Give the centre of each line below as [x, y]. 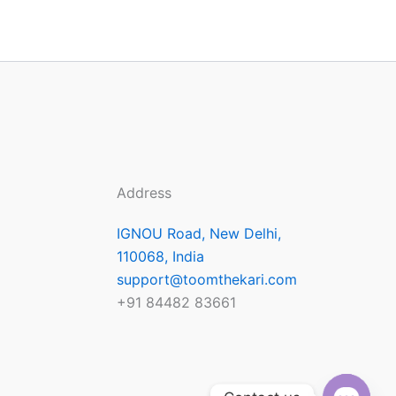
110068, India [160, 256]
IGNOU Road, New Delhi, [199, 233]
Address [144, 193]
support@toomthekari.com [207, 279]
